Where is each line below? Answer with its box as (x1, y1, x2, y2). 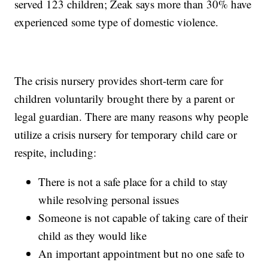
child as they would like (38, 227, 147, 243)
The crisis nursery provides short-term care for (14, 72, 224, 88)
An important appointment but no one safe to (38, 245, 245, 261)
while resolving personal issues (38, 191, 179, 207)
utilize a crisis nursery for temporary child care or (14, 126, 237, 142)
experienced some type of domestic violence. (14, 14, 219, 29)
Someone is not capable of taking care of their (38, 209, 248, 225)
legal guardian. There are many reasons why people (14, 108, 249, 124)
